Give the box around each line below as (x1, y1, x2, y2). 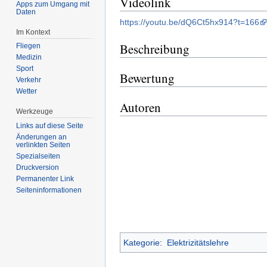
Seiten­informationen (16, 186, 82, 195)
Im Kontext (16, 27, 51, 36)
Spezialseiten (16, 152, 61, 161)
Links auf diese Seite (16, 122, 84, 131)
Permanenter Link (16, 175, 74, 184)
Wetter (16, 87, 38, 96)
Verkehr (16, 76, 42, 85)
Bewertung (120, 69, 175, 86)
